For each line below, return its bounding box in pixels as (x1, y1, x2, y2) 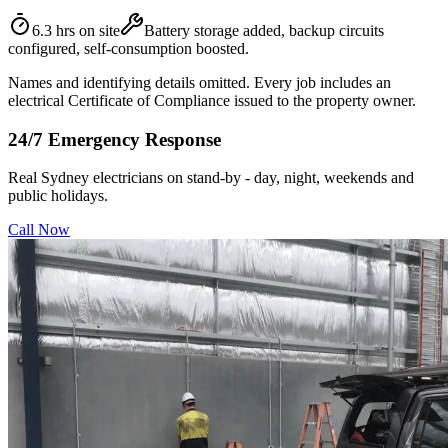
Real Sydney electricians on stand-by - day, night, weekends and (8, 169, 414, 187)
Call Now (8, 221, 70, 239)
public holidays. (8, 187, 108, 205)
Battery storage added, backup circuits (144, 21, 384, 39)
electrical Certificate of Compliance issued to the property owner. (8, 91, 416, 109)
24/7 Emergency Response (8, 128, 221, 150)
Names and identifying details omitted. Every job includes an (8, 73, 391, 91)
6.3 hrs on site (32, 21, 120, 39)
